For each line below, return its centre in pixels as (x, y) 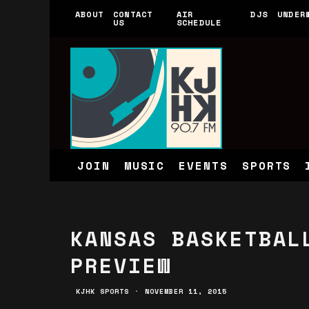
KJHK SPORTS (102, 291)
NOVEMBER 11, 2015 (186, 291)
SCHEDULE (199, 22)
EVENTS (203, 165)
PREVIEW (121, 265)
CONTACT (133, 14)
